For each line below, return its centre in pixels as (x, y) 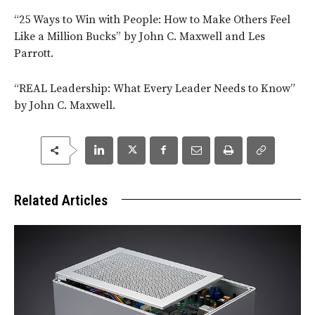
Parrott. (34, 53)
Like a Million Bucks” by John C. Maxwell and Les (140, 36)
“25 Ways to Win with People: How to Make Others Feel (152, 19)
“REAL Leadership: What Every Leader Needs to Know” (155, 88)
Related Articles (61, 200)
